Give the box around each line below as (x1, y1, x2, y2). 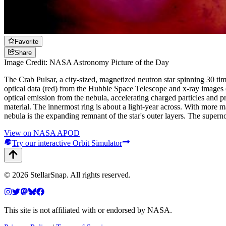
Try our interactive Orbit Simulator (12, 139, 122, 148)
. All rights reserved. (67, 171, 131, 180)
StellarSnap (30, 171, 67, 180)
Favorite (15, 37, 39, 45)
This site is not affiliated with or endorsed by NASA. (4, 206, 172, 215)
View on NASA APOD (4, 129, 80, 138)
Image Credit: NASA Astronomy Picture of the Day (4, 58, 169, 67)
